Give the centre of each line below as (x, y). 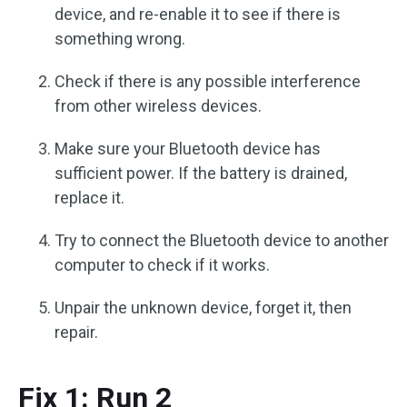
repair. (76, 332)
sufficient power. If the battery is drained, (201, 173)
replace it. (89, 198)
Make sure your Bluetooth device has (188, 149)
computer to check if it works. (162, 265)
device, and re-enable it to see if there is (198, 14)
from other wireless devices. (158, 106)
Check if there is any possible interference (208, 81)
